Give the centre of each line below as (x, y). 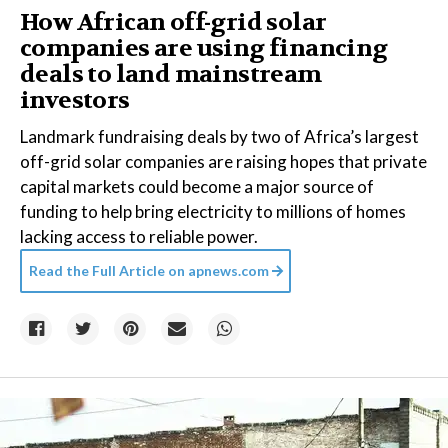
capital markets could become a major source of (197, 186)
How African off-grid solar (173, 22)
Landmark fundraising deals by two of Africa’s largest (219, 136)
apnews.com (228, 270)
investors (75, 100)
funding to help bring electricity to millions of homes (213, 211)
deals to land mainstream (171, 74)
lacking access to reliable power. (139, 236)
